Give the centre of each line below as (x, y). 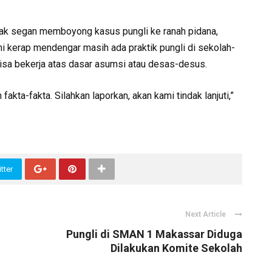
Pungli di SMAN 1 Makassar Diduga (154, 234)
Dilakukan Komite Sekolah (176, 248)
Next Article (206, 214)
